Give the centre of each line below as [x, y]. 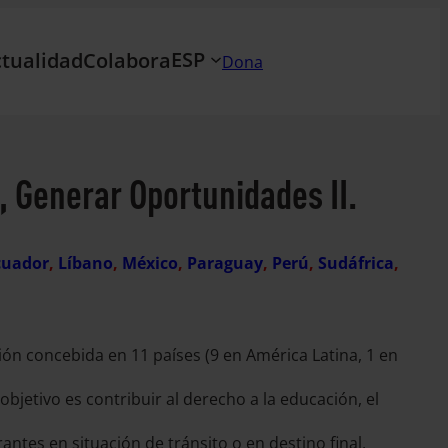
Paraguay [225, 262]
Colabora [127, 60]
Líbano [85, 262]
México [150, 262]
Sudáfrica [356, 262]
